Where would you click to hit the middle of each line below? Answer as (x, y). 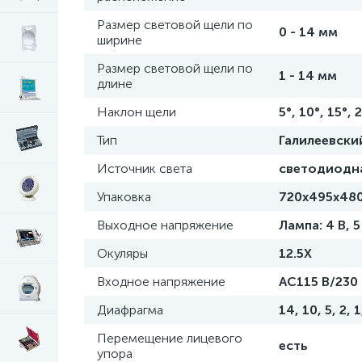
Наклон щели (137, 112)
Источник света (145, 168)
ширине (120, 40)
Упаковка (124, 197)
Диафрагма (130, 310)
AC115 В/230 (318, 282)
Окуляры (122, 253)
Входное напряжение (161, 282)
